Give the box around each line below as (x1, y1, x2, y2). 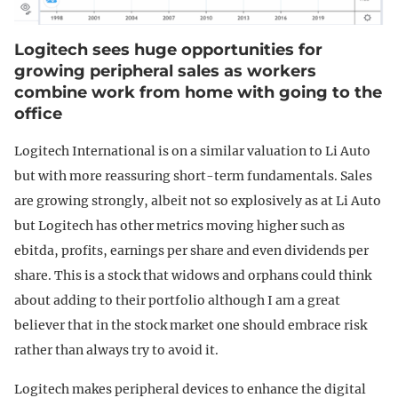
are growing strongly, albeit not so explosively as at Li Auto (14, 193, 381, 210)
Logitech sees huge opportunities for (14, 40, 322, 60)
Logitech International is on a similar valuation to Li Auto (14, 143, 370, 160)
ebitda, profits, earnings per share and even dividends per (14, 243, 369, 259)
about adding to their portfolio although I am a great (14, 292, 340, 309)
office (14, 104, 62, 124)
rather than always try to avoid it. (14, 342, 219, 359)
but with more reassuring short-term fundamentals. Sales (14, 168, 372, 185)
